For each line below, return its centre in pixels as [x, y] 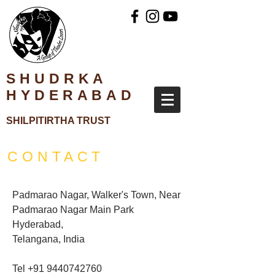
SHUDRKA [57, 79]
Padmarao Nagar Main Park [73, 210]
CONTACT [56, 157]
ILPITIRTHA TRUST [65, 121]
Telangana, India [48, 239]
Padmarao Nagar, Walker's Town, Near [96, 195]
